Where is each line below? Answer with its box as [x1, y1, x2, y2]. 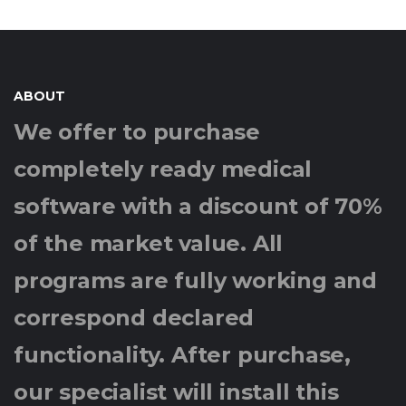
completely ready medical [14, 156, 313, 183]
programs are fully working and [14, 267, 377, 295]
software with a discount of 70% [14, 193, 382, 220]
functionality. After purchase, [14, 342, 351, 369]
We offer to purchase [14, 119, 261, 146]
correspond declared [14, 304, 255, 332]
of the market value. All [14, 230, 284, 257]
